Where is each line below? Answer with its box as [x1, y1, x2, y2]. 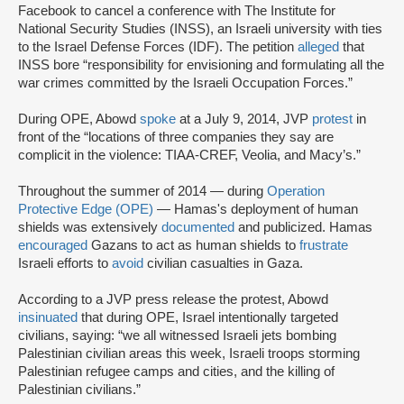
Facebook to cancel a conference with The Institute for [18, 4, 335, 19]
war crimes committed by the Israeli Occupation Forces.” [18, 76, 353, 91]
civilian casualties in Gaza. [143, 256, 307, 271]
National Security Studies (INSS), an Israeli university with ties [18, 22, 382, 37]
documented [161, 220, 234, 235]
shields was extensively [18, 220, 161, 235]
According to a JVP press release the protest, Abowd [18, 292, 328, 308]
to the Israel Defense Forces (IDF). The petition [18, 40, 298, 55]
